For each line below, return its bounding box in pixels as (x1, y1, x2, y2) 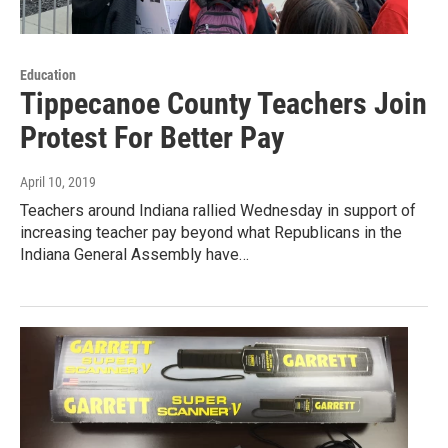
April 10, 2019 (20, 174, 96, 191)
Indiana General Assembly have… (20, 245, 249, 265)
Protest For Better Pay (20, 120, 284, 156)
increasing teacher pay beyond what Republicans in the (20, 223, 402, 243)
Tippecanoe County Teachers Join (20, 86, 427, 122)
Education (20, 67, 76, 84)
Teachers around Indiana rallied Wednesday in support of (20, 201, 416, 221)
